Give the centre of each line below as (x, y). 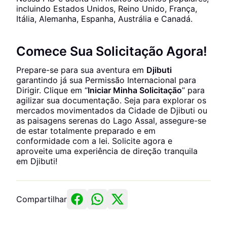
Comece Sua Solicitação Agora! (112, 51)
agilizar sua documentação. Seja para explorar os (111, 100)
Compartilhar (42, 199)
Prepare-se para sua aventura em (81, 70)
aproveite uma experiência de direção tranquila (107, 151)
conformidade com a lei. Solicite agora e (94, 141)
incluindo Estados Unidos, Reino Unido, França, (107, 9)
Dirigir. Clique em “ (52, 90)
